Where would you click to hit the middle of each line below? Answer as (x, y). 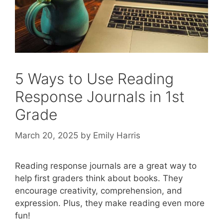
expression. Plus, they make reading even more (110, 203)
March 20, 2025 (47, 135)
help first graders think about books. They (99, 178)
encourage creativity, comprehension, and (99, 190)
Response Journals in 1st (100, 97)
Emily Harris (117, 135)
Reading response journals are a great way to (106, 166)
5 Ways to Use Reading (94, 79)
